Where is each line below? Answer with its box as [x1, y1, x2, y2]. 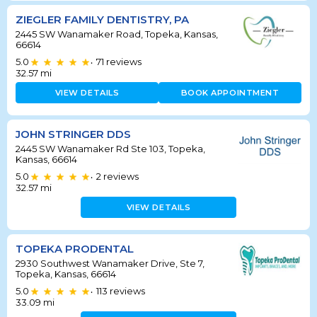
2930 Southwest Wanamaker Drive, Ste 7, [16, 257, 204, 269]
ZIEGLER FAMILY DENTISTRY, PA [16, 12, 189, 26]
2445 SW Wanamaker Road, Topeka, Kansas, [16, 28, 218, 40]
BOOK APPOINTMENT [180, 87, 279, 98]
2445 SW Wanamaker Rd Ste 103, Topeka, [16, 142, 205, 154]
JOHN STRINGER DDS [16, 127, 131, 141]
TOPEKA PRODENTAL [16, 241, 134, 255]
